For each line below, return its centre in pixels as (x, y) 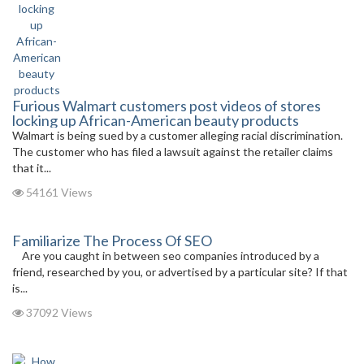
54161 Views (58, 192)
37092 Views (58, 312)
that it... (32, 168)
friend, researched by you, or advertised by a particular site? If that (180, 272)
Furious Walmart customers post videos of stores (167, 106)
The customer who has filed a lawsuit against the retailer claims (173, 152)
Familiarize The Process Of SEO (112, 240)
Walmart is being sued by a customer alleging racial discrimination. (179, 135)
